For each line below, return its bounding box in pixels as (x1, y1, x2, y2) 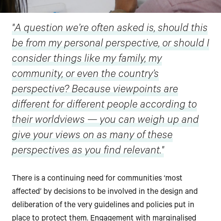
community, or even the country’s (12, 69, 159, 81)
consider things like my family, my (12, 54, 162, 66)
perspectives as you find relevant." (12, 146, 164, 158)
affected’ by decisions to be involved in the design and (12, 188, 198, 197)
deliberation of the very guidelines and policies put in (12, 201, 194, 211)
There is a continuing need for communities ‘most (12, 175, 183, 184)
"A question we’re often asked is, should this (12, 23, 208, 36)
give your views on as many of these (12, 130, 173, 143)
